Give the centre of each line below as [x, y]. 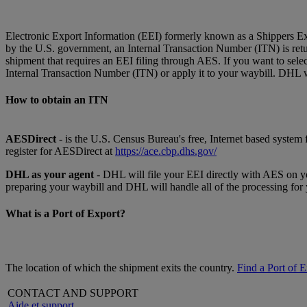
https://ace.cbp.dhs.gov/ [166, 151]
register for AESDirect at [60, 151]
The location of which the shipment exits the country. [121, 267]
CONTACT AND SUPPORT [73, 293]
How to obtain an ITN [57, 99]
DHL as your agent [50, 175]
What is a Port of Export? [65, 214]
